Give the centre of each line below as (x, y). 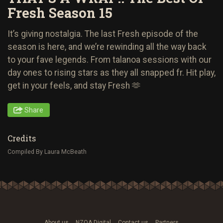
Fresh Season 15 (60, 13)
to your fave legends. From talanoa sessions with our (110, 59)
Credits (22, 138)
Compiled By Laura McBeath (47, 152)
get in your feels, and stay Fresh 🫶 (74, 85)
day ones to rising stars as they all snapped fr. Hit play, (111, 72)
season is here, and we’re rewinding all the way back (107, 47)
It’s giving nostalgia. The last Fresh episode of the (103, 34)
